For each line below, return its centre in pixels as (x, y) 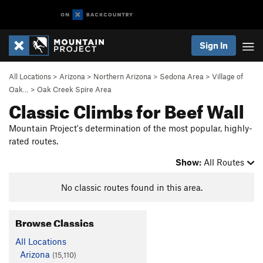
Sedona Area (182, 76)
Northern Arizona (122, 76)
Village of (227, 76)
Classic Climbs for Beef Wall (127, 109)
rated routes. (33, 141)
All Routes (224, 162)
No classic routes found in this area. (131, 187)
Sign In (214, 45)
